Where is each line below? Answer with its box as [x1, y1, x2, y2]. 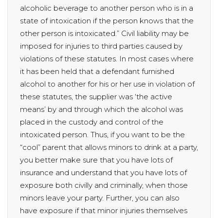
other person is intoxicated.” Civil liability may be [20, 29, 189, 38]
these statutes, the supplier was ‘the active [20, 92, 172, 102]
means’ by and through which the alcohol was [20, 105, 183, 114]
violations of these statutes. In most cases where [20, 54, 194, 64]
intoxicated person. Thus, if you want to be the [20, 130, 185, 140]
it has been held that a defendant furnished [20, 67, 174, 76]
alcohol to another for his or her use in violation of [20, 79, 195, 89]
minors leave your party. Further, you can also [20, 193, 180, 203]
